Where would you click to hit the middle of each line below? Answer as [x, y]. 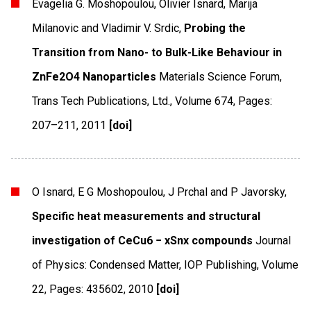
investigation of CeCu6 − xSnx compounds [143, 240]
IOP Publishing [221, 264]
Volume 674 [204, 101]
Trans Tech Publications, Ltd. [101, 101]
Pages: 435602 [87, 289]
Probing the [215, 28]
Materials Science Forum [220, 76]
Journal [274, 240]
